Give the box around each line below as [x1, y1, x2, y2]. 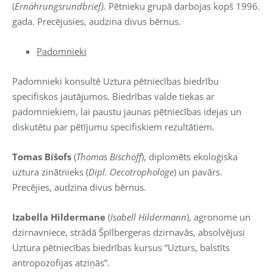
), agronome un [186, 210, 250, 223]
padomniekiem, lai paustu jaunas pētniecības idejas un [12, 105, 241, 118]
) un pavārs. [174, 165, 222, 178]
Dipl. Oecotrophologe [88, 165, 174, 178]
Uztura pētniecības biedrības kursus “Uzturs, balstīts [12, 241, 230, 253]
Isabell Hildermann [110, 210, 186, 223]
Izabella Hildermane [12, 210, 105, 223]
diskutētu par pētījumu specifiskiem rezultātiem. [12, 120, 219, 133]
